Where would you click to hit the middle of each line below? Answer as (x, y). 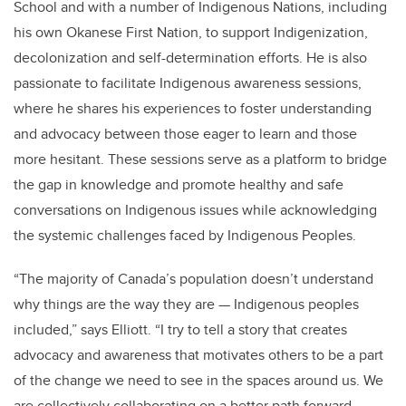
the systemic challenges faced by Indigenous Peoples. (185, 236)
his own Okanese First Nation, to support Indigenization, (191, 33)
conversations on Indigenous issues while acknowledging (195, 210)
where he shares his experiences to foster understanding (193, 109)
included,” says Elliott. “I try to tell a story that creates (180, 330)
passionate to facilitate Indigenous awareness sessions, (188, 83)
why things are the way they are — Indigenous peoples (186, 304)
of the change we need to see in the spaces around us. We (198, 381)
